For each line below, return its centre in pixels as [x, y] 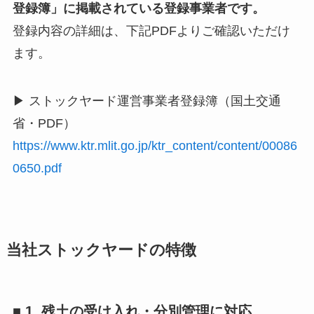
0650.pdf [37, 168]
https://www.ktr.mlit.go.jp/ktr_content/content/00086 [155, 145]
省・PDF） [44, 123]
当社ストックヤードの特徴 [101, 250]
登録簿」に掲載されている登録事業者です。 [138, 9]
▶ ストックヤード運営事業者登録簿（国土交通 [146, 101]
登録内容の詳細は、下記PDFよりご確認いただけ [151, 31]
